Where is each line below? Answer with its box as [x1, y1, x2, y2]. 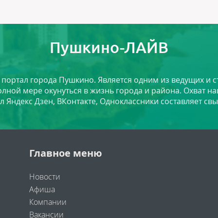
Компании [29, 197, 67, 208]
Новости [29, 171, 60, 182]
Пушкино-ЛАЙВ [50, 38, 168, 56]
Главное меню [29, 146, 102, 160]
